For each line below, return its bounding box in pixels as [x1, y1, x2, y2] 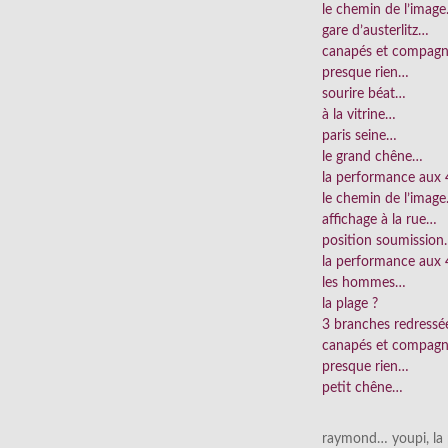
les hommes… [322, 276, 406, 291]
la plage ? [322, 297, 378, 312]
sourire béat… [322, 87, 406, 102]
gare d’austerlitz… [322, 24, 429, 39]
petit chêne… [322, 381, 403, 396]
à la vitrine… [322, 108, 396, 123]
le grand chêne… [322, 150, 423, 165]
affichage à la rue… [322, 213, 437, 228]
